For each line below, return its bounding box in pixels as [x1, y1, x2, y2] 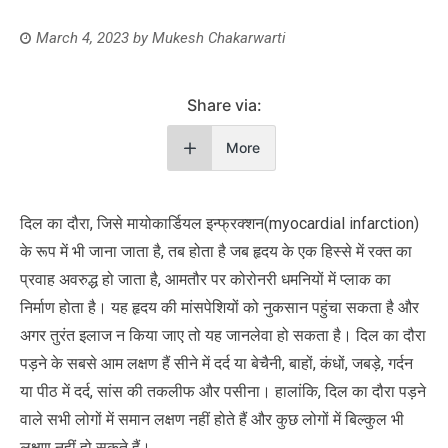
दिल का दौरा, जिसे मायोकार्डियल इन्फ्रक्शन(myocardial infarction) [20, 213, 419, 233]
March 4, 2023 [36, 28, 129, 47]
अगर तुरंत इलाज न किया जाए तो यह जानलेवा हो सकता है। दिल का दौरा [20, 325, 426, 345]
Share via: [186, 94, 262, 115]
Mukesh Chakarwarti [152, 28, 286, 47]
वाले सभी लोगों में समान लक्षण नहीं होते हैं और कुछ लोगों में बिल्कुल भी [20, 409, 404, 429]
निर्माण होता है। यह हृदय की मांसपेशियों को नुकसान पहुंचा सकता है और [20, 297, 419, 317]
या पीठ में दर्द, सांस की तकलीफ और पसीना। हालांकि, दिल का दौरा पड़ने [20, 381, 426, 401]
